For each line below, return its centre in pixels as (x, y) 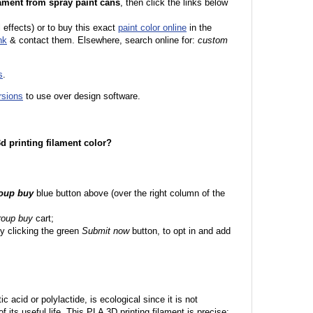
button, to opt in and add (180, 231)
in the (199, 28)
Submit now (105, 231)
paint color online (152, 28)
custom (213, 40)
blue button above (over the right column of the (129, 193)
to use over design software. (83, 96)
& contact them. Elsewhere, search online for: (104, 40)
